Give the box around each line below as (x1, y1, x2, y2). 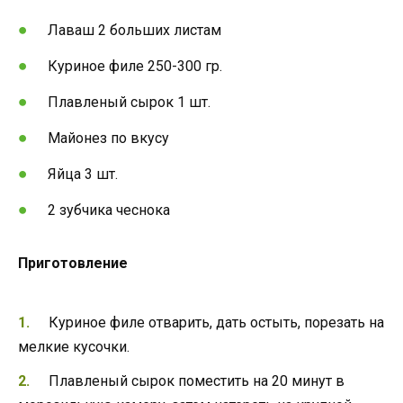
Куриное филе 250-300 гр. (48, 57, 223, 75)
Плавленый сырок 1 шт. (48, 93, 211, 111)
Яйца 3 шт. (48, 166, 119, 184)
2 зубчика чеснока (48, 201, 171, 219)
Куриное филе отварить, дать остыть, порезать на (48, 313, 384, 331)
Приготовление (18, 255, 128, 273)
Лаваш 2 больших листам (48, 21, 222, 39)
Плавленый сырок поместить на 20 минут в (48, 372, 345, 390)
